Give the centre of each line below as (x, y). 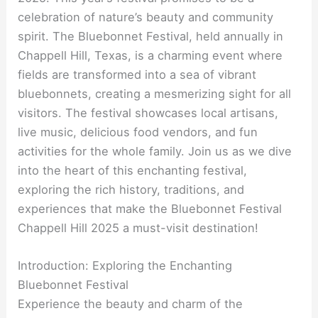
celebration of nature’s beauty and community (146, 17)
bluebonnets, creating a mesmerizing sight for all (155, 93)
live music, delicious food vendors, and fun (138, 132)
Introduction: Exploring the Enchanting (125, 266)
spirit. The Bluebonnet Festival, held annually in (151, 36)
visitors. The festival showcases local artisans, (148, 113)
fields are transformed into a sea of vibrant (137, 74)
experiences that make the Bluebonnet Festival (150, 208)
